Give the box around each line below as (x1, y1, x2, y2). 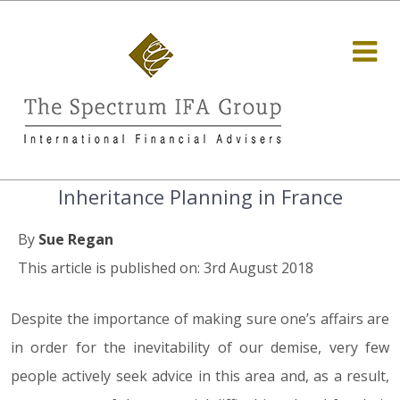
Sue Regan (38, 229, 113, 249)
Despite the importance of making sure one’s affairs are (11, 309, 389, 329)
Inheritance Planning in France (57, 183, 343, 210)
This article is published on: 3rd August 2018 (18, 258, 313, 278)
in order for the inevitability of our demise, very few (11, 337, 389, 357)
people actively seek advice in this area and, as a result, (11, 366, 389, 386)
